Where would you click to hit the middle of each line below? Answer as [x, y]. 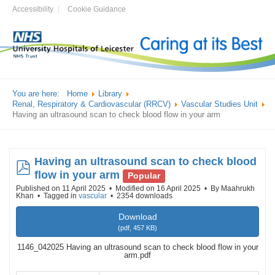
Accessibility [33, 9]
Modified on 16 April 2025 [159, 189]
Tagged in [60, 196]
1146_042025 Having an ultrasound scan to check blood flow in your [137, 247]
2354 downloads [144, 196]
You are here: [38, 94]
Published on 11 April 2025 [62, 189]
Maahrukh [238, 189]
